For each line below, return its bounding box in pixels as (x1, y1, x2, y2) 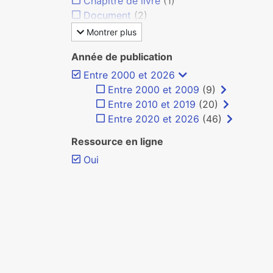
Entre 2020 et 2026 (108, 113, 199, 125)
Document (83, 9, 131, 21)
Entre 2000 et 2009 (108, 83, 199, 96)
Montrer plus (84, 27, 136, 37)
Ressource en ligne (71, 135, 163, 147)
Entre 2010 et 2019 (108, 98, 196, 110)
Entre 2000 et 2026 (83, 69, 175, 81)
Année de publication (71, 51, 172, 63)
